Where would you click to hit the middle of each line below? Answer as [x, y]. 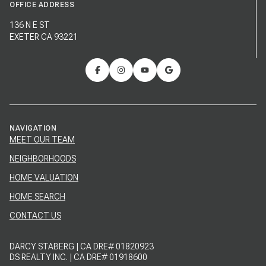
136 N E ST [30, 25]
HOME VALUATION [44, 178]
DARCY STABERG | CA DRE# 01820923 [82, 247]
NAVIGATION [33, 129]
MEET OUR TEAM [42, 140]
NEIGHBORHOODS [43, 159]
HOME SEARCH [37, 197]
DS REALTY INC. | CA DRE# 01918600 [78, 257]
